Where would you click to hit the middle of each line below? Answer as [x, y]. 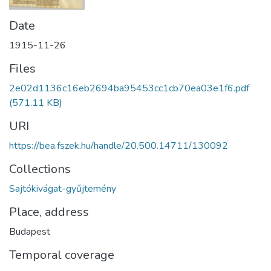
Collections [40, 169]
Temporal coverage [62, 255]
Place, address [49, 212]
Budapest [30, 232]
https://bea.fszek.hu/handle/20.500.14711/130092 [119, 146]
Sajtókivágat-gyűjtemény [63, 189]
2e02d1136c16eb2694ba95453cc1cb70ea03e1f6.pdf [129, 88]
